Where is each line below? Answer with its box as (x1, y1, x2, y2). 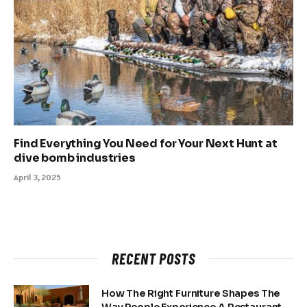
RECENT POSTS (112, 249, 195, 267)
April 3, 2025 (14, 171, 61, 182)
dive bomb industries (14, 150, 138, 165)
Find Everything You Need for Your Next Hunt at (14, 136, 278, 151)
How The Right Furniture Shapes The (101, 286, 280, 299)
